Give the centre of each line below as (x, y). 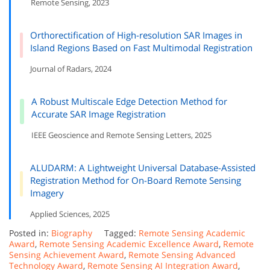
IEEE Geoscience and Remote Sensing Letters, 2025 (121, 135)
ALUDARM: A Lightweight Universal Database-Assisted (143, 167)
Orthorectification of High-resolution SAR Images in (137, 35)
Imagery (47, 193)
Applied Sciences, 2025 (70, 214)
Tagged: (121, 233)
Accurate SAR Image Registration (98, 114)
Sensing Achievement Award (67, 254)
